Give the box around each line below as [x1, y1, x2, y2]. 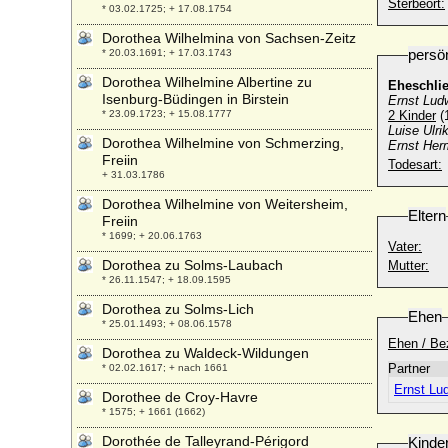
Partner [388, 361, 430, 376]
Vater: [388, 239, 422, 254]
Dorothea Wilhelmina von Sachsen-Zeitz [102, 30, 356, 46]
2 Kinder [388, 108, 436, 123]
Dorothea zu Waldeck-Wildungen [102, 345, 309, 361]
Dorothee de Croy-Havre [102, 389, 258, 405]
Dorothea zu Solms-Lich [102, 301, 254, 317]
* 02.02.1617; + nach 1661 [102, 362, 228, 373]
